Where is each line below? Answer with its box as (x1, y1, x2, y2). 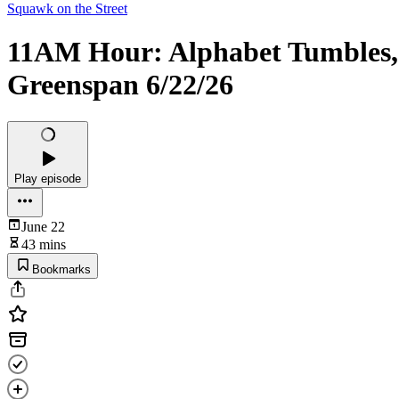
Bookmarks (32, 262, 91, 276)
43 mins (21, 236, 66, 252)
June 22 (21, 218, 65, 234)
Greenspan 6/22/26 (7, 69, 233, 102)
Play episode (14, 171, 81, 185)
